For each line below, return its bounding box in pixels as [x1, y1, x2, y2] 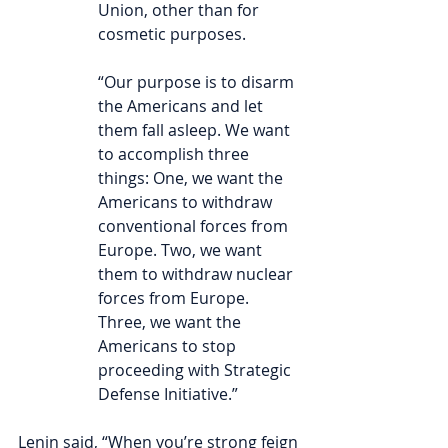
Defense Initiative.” [98, 382, 238, 405]
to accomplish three [98, 142, 253, 165]
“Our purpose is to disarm [98, 70, 298, 93]
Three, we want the [98, 310, 245, 333]
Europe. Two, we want [98, 238, 266, 261]
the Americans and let [98, 94, 267, 117]
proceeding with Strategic [98, 358, 295, 381]
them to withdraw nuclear [98, 262, 297, 285]
